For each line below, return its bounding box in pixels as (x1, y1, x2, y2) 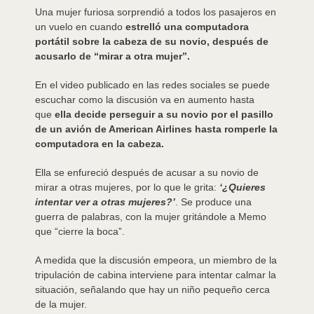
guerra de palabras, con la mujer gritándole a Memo (35, 211, 266, 222)
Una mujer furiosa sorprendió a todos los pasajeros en (35, 6, 276, 18)
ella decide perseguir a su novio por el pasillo (55, 109, 273, 120)
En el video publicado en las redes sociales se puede (35, 79, 270, 90)
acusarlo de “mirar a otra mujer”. (35, 50, 190, 62)
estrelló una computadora (125, 21, 249, 32)
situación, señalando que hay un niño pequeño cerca (35, 284, 270, 295)
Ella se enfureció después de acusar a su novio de (35, 167, 259, 178)
